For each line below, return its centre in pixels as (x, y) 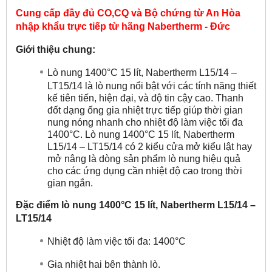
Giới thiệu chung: (56, 49)
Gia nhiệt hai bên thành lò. (104, 264)
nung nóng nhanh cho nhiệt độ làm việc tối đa (145, 122)
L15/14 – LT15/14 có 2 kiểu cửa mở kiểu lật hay (150, 146)
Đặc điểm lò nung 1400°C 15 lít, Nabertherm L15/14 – (136, 205)
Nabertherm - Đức (188, 26)
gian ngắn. (70, 182)
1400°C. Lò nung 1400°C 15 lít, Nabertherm (141, 134)
